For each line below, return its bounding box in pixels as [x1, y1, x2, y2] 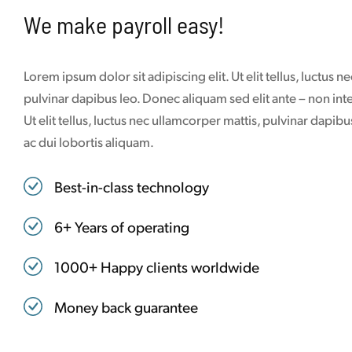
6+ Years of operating [54, 217, 189, 236]
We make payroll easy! [24, 10, 225, 39]
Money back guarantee [54, 297, 198, 317]
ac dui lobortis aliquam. [24, 133, 154, 151]
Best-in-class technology [54, 177, 209, 196]
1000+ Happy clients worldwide [54, 257, 259, 277]
